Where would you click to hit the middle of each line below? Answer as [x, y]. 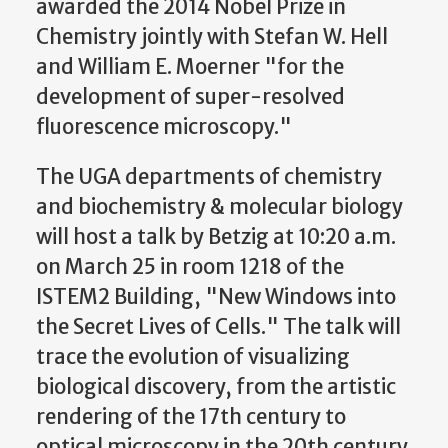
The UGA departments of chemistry [209, 176]
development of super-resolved [190, 96]
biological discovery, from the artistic [216, 386]
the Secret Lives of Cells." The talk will [218, 326]
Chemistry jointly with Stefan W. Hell [212, 36]
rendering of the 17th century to [191, 416]
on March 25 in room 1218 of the [190, 266]
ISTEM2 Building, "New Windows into [216, 296]
